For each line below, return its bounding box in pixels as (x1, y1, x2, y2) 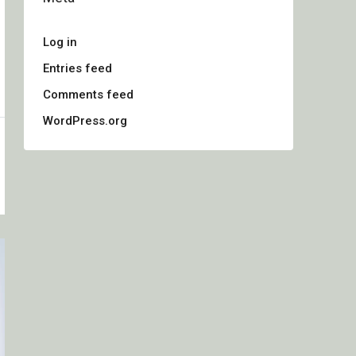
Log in (43, 35, 77, 49)
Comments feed (43, 87, 133, 102)
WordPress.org (43, 114, 127, 128)
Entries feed (43, 61, 112, 75)
